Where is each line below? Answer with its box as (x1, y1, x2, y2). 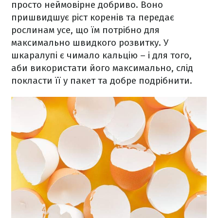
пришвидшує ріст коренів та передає (11, 12, 174, 23)
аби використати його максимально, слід (11, 62, 193, 73)
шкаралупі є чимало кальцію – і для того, (11, 50, 192, 61)
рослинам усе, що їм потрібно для (11, 24, 160, 36)
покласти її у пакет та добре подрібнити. (11, 75, 195, 86)
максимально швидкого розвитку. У (11, 37, 168, 48)
